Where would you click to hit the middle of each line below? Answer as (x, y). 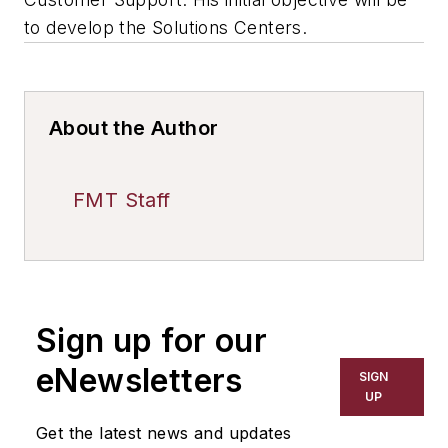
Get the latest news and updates (164, 432)
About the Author (134, 127)
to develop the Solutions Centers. (166, 27)
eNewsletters (139, 380)
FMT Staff (122, 199)
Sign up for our (151, 340)
